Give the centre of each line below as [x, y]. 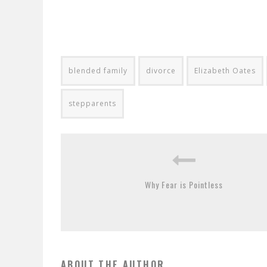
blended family [98, 70]
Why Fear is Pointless [184, 184]
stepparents [92, 103]
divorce [161, 70]
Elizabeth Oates [225, 70]
